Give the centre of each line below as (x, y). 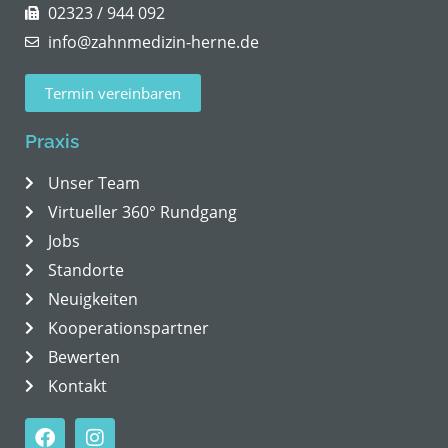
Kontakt (77, 386)
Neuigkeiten (92, 299)
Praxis (52, 141)
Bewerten (83, 357)
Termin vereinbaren (113, 93)
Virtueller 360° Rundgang (142, 212)
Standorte (85, 270)
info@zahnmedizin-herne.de (153, 42)
